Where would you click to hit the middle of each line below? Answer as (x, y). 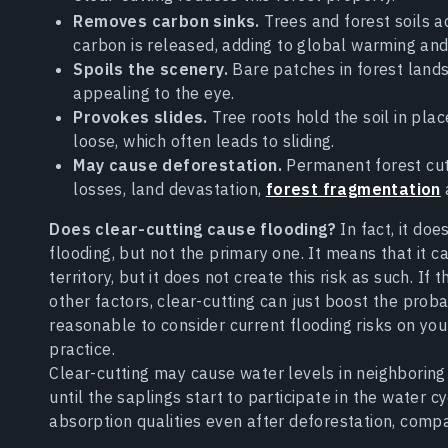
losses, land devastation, (169, 189)
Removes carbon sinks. (166, 21)
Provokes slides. (140, 117)
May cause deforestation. (177, 165)
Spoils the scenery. (150, 69)
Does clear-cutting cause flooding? (192, 229)
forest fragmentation (353, 189)
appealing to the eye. (154, 93)
